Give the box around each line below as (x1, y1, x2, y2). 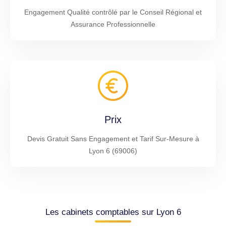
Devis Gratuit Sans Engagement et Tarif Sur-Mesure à (27, 134, 199, 143)
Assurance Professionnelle (71, 20, 155, 28)
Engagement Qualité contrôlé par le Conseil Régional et (24, 8, 202, 16)
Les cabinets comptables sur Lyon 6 (45, 207, 181, 217)
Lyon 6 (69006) (89, 146, 137, 155)
